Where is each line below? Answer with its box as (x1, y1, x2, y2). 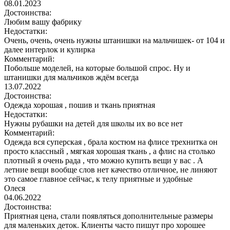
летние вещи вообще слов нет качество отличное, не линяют (4, 165, 217, 174)
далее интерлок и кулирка (4, 45, 95, 54)
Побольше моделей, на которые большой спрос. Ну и (4, 63, 190, 72)
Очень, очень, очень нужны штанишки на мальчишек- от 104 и (4, 35, 225, 45)
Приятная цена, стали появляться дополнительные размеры (4, 211, 213, 220)
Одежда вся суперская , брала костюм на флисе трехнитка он (4, 137, 218, 146)
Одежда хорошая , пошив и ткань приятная (4, 100, 155, 109)
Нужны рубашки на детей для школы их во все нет (4, 119, 183, 128)
